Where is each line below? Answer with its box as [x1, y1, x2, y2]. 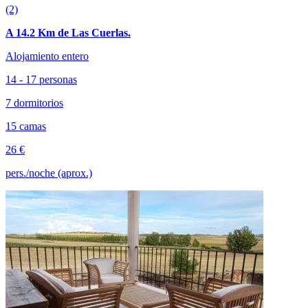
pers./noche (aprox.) [5, 166, 92, 179]
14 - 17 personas [5, 73, 77, 85]
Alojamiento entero [5, 49, 89, 62]
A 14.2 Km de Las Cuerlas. [5, 26, 131, 38]
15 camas [5, 120, 46, 132]
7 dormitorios [5, 96, 63, 109]
